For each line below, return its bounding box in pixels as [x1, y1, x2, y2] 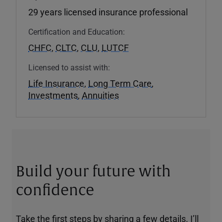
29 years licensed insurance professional [28, 5, 188, 18]
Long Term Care [88, 77, 152, 89]
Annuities [82, 89, 119, 101]
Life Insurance [28, 77, 84, 89]
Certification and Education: [28, 26, 125, 37]
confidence [16, 180, 94, 200]
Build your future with [16, 162, 171, 181]
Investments [28, 89, 78, 101]
